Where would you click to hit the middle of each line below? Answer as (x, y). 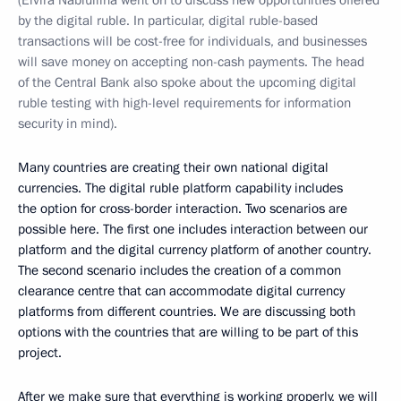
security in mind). (68, 124)
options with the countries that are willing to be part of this (188, 332)
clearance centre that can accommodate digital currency (181, 291)
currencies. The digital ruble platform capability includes (180, 188)
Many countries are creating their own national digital (173, 167)
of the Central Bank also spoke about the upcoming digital (187, 82)
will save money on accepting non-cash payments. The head (191, 62)
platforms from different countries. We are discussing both (187, 311)
